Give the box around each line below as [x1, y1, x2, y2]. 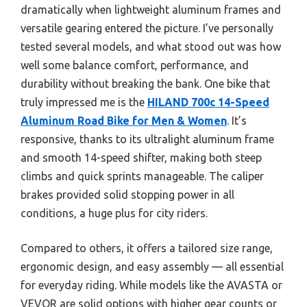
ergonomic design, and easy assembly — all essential [21, 260, 284, 273]
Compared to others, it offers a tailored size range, [21, 241, 273, 254]
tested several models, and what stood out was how [21, 40, 281, 53]
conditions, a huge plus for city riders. [21, 206, 208, 219]
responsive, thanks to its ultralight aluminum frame [21, 132, 274, 145]
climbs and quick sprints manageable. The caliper [21, 169, 264, 182]
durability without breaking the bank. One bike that [21, 77, 270, 90]
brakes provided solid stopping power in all [21, 188, 234, 201]
